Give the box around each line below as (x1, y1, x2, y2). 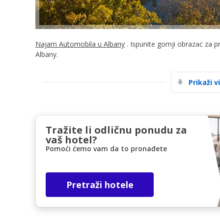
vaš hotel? (46, 133, 97, 146)
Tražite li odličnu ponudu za (46, 123, 187, 137)
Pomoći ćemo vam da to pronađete (46, 143, 167, 153)
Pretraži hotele (66, 178, 134, 191)
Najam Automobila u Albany (35, 39, 125, 49)
